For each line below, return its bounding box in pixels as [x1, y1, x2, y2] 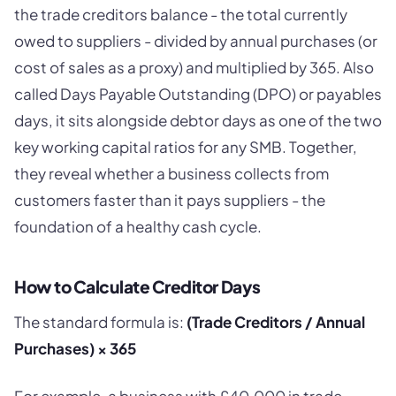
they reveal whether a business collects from [14, 163, 329, 183]
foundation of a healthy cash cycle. [14, 216, 262, 236]
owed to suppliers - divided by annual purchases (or [14, 30, 377, 50]
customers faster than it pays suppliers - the [14, 189, 325, 209]
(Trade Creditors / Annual [187, 312, 365, 332]
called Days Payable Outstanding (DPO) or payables [14, 83, 382, 103]
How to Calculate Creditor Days [14, 275, 261, 297]
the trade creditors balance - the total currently [14, 4, 347, 24]
